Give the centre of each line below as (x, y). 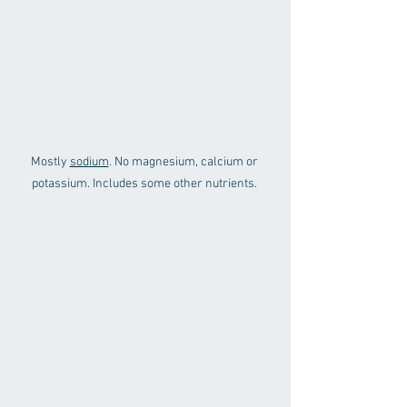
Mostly (50, 162)
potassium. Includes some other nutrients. (145, 184)
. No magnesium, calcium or (184, 162)
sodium (89, 162)
